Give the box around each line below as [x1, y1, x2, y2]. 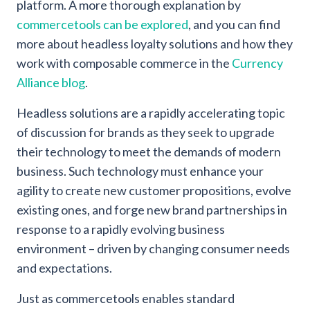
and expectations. [17, 259, 112, 275]
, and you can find [188, 16, 280, 32]
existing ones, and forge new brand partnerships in [17, 201, 287, 217]
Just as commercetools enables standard [17, 290, 235, 306]
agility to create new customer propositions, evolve [17, 182, 291, 198]
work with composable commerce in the [17, 55, 232, 71]
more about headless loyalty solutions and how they [17, 35, 293, 51]
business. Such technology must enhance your [17, 163, 264, 179]
